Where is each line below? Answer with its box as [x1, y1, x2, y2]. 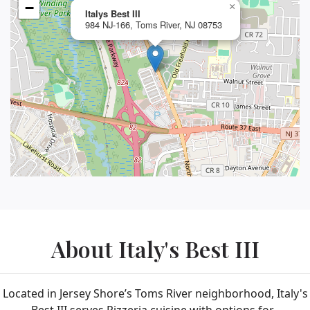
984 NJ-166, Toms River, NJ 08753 [85, 18, 222, 32]
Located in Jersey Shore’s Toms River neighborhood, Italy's [2, 286, 308, 302]
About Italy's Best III [51, 234, 259, 264]
